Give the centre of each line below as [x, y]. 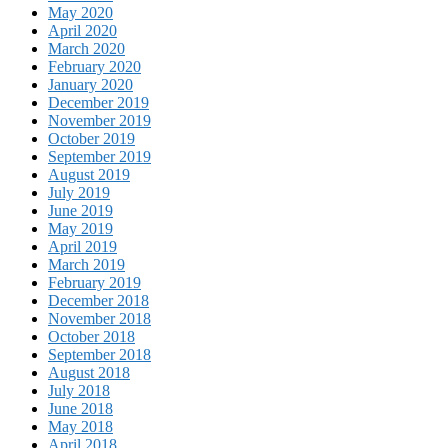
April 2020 [82, 31]
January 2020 [90, 85]
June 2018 [80, 409]
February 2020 [94, 67]
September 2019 [99, 157]
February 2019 [94, 283]
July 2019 [79, 193]
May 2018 [80, 427]
